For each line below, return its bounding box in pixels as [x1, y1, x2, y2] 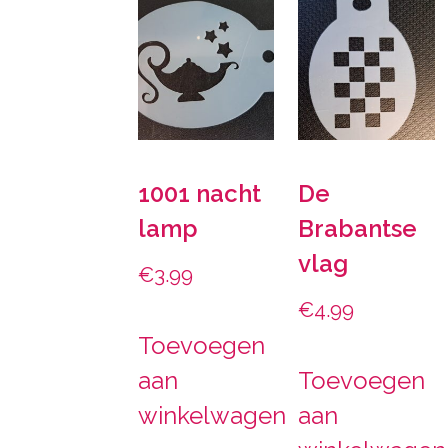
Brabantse [298, 214, 418, 244]
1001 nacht [137, 179, 261, 209]
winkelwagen [137, 400, 286, 430]
